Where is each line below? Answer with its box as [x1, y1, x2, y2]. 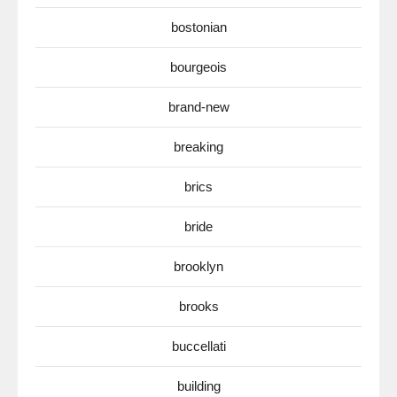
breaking [174, 139, 223, 155]
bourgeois [170, 59, 227, 75]
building [176, 378, 221, 394]
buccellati [171, 339, 226, 354]
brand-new [167, 99, 230, 115]
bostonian [170, 19, 227, 35]
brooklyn [174, 259, 223, 275]
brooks [178, 299, 219, 315]
